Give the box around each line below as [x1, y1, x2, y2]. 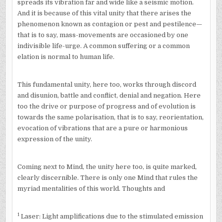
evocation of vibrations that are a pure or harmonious [17, 124, 188, 132]
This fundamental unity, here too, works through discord [17, 80, 196, 88]
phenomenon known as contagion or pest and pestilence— [17, 20, 202, 28]
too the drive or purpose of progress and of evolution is [17, 102, 196, 110]
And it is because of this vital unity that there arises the [17, 9, 191, 17]
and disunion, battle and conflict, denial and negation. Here [17, 91, 201, 99]
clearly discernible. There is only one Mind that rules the [17, 173, 198, 181]
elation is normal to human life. [17, 53, 114, 60]
